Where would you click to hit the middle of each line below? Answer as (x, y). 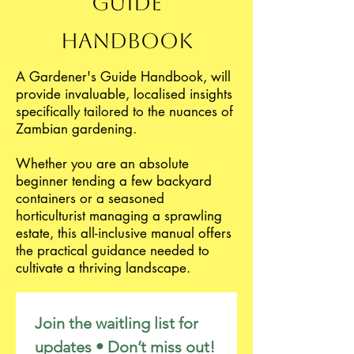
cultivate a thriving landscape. (103, 268)
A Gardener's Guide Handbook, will (123, 77)
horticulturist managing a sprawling (119, 216)
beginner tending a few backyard (114, 181)
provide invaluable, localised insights (124, 94)
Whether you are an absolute (102, 164)
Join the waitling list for (117, 323)
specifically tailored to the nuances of (124, 111)
